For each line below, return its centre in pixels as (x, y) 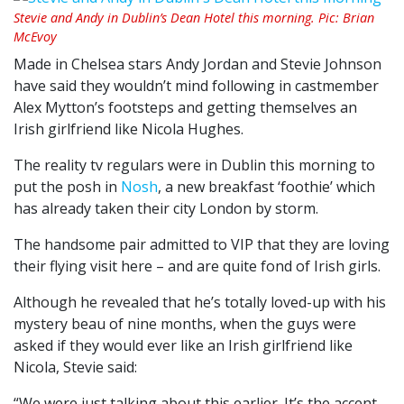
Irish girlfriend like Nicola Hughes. (129, 129)
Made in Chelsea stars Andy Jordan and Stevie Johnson (197, 64)
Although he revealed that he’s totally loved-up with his (200, 303)
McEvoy (35, 37)
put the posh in (67, 187)
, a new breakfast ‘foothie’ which (266, 187)
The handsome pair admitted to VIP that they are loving (202, 245)
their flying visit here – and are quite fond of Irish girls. (197, 266)
